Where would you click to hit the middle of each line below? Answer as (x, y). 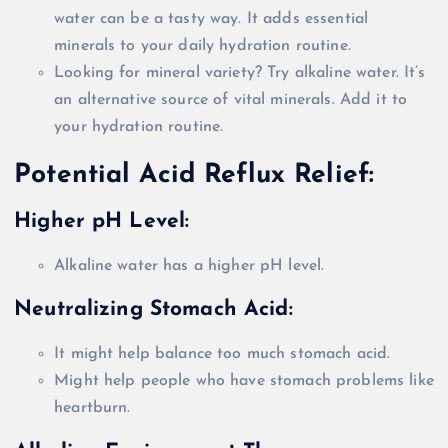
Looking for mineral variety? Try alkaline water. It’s (240, 73)
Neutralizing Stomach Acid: (153, 310)
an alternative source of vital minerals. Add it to (231, 100)
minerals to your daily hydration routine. (202, 46)
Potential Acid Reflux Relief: (194, 175)
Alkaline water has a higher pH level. (189, 265)
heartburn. (92, 407)
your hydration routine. (139, 127)
